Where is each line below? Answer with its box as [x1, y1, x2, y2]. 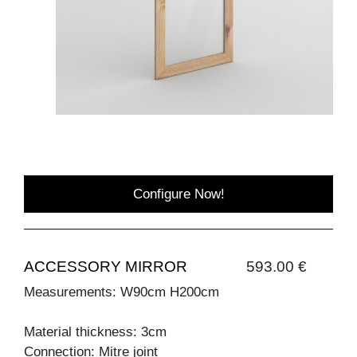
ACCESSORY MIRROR [24, 257, 187, 275]
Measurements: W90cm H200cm [24, 284, 219, 300]
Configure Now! [132, 186, 225, 202]
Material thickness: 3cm [24, 324, 167, 339]
